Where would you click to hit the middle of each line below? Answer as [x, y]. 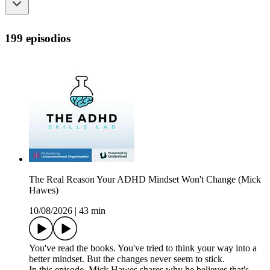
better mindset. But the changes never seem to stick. [127, 259]
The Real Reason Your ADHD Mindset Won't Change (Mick [145, 179]
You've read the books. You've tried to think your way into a [143, 248]
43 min [92, 210]
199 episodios [38, 38]
